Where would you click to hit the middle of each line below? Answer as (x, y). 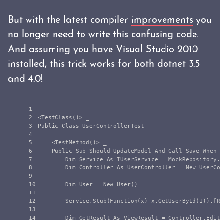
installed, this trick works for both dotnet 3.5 (104, 64)
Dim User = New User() (88, 184)
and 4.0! (25, 79)
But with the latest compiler (69, 20)
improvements (162, 20)
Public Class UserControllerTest (91, 126)
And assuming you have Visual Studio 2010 (103, 50)
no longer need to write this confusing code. (103, 35)
